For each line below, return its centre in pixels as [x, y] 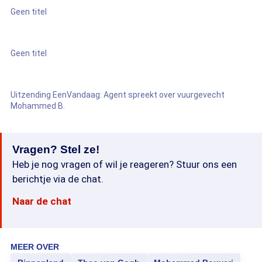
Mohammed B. [38, 106]
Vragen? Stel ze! [56, 149]
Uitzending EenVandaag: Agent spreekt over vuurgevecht [118, 95]
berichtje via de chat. [58, 179]
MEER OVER [35, 247]
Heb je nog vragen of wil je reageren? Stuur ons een [125, 164]
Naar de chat [42, 201]
